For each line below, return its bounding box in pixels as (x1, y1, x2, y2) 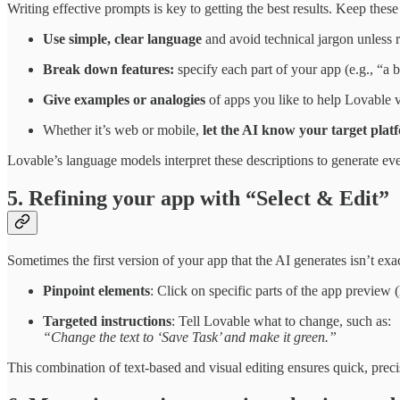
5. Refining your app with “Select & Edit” (7, 186, 389, 210)
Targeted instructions (43, 312, 171, 329)
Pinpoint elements (43, 282, 150, 298)
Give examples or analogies (43, 91, 205, 107)
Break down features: (43, 61, 174, 77)
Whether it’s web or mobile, (43, 121, 203, 137)
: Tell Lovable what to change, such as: (171, 312, 391, 329)
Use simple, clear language (43, 30, 202, 46)
